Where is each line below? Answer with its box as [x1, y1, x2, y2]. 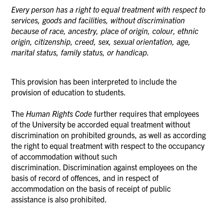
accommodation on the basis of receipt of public [11, 183, 171, 193]
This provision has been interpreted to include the [11, 76, 177, 86]
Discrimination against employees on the [63, 162, 197, 172]
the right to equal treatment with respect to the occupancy [11, 140, 204, 150]
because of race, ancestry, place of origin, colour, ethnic [11, 25, 199, 36]
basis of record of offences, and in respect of [11, 172, 159, 182]
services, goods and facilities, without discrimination [11, 15, 185, 25]
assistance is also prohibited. [11, 194, 107, 204]
